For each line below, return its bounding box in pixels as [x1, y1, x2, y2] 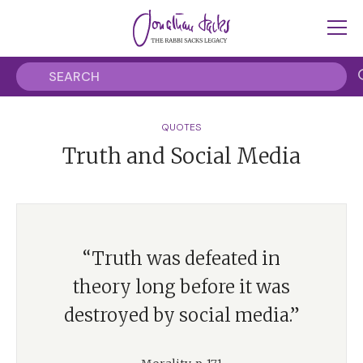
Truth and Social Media [62, 143, 301, 169]
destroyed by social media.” [63, 304, 300, 327]
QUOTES [161, 121, 202, 134]
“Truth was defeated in [83, 247, 280, 270]
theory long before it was [73, 275, 290, 298]
